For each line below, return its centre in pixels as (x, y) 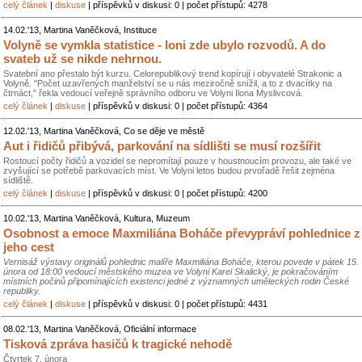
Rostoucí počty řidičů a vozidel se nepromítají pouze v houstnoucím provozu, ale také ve (177, 161)
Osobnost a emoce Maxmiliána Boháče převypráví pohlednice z (182, 233)
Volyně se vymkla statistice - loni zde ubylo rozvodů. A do (164, 45)
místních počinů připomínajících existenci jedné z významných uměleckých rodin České (176, 281)
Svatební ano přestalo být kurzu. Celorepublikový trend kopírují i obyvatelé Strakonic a (173, 74)
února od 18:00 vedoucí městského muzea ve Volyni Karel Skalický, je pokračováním (170, 271)
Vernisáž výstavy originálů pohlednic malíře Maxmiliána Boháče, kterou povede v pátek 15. (181, 262)
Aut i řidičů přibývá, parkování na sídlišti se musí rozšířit (162, 146)
